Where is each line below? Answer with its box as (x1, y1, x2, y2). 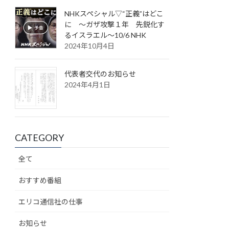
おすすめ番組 (18, 176, 62, 185)
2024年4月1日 (64, 80, 111, 89)
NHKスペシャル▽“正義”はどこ (64, 9, 164, 18)
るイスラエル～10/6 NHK (64, 31, 147, 40)
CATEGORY (15, 132, 64, 144)
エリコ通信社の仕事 (18, 197, 83, 207)
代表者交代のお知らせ (64, 70, 136, 79)
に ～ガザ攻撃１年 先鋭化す (64, 20, 165, 29)
